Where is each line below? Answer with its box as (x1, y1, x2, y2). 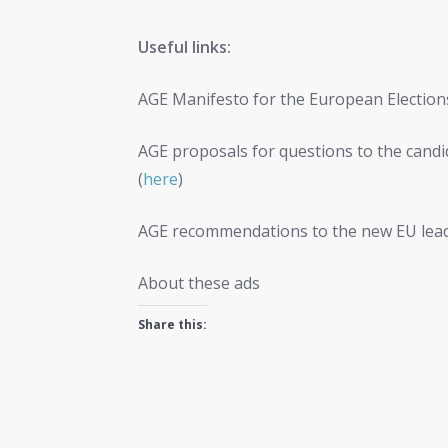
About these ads (138, 272, 261, 295)
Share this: (138, 316, 208, 334)
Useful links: (138, 36, 232, 59)
